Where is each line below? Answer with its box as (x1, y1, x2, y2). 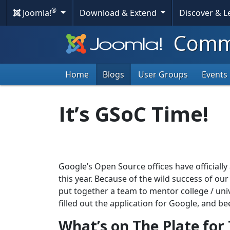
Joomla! (21, 7, 51, 18)
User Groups (138, 69, 188, 81)
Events (202, 69, 227, 81)
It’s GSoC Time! (59, 100, 208, 128)
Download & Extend (79, 7, 159, 18)
